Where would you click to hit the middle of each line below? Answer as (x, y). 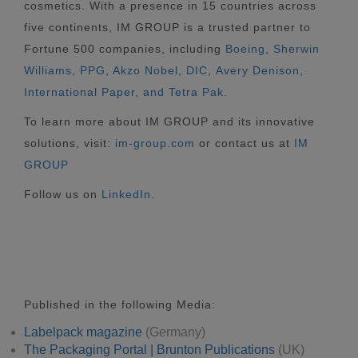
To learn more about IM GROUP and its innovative (169, 121)
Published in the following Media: (120, 304)
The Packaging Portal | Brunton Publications (149, 349)
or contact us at (245, 143)
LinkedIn (126, 194)
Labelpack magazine (83, 332)
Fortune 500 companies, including (125, 48)
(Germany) (174, 332)
